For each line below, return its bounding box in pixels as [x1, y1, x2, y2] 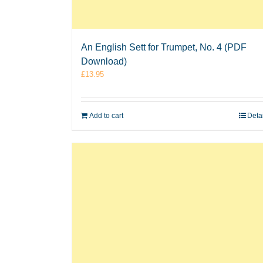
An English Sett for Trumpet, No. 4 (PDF [81, 42, 247, 53]
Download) [81, 56, 127, 67]
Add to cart [89, 112, 123, 120]
